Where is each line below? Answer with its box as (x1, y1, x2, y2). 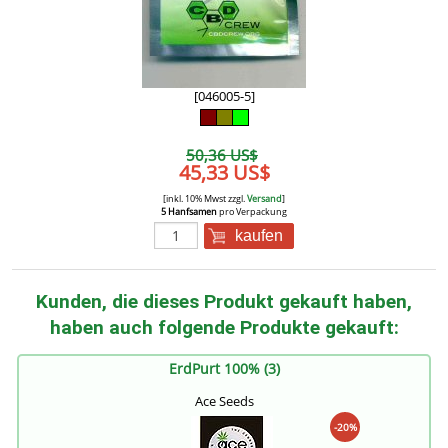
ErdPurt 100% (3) (168, 359, 280, 379)
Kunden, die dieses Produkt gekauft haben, (36, 290, 412, 314)
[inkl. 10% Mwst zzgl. (163, 192, 247, 206)
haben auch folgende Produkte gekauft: (49, 316, 399, 340)
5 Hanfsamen (161, 205, 217, 219)
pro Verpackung (217, 205, 287, 219)
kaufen (235, 227, 284, 245)
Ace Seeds (194, 392, 254, 411)
